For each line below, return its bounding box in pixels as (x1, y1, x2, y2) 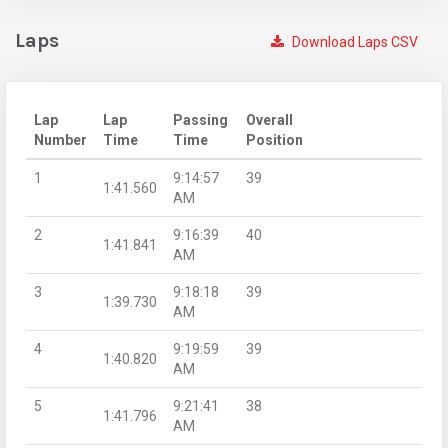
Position (246, 131, 303, 148)
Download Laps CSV (289, 33, 418, 50)
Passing (173, 111, 228, 128)
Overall (246, 111, 293, 128)
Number (34, 131, 87, 148)
